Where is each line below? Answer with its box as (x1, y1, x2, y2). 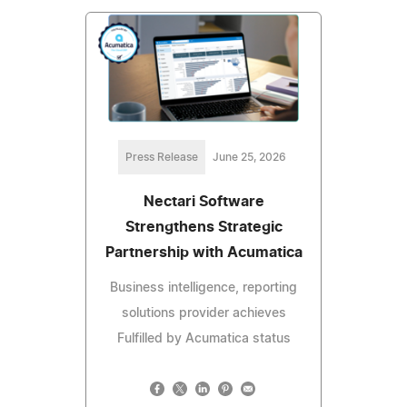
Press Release (124, 152, 198, 164)
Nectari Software (143, 194, 264, 210)
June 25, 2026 (212, 152, 286, 164)
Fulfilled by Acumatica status (116, 333, 291, 346)
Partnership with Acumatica (104, 245, 303, 261)
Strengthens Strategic (124, 220, 283, 235)
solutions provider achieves (121, 307, 286, 321)
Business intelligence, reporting (110, 282, 297, 295)
